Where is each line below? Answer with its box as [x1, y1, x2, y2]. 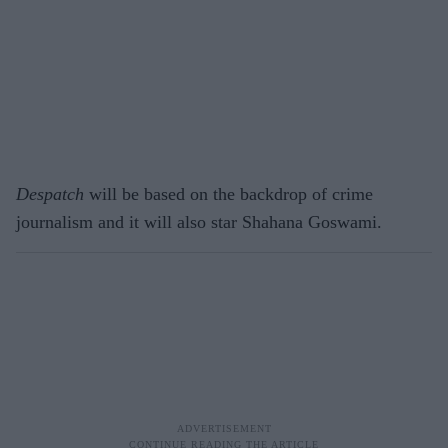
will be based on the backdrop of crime [84, 183, 373, 204]
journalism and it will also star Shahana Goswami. [16, 211, 382, 232]
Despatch [16, 183, 84, 204]
